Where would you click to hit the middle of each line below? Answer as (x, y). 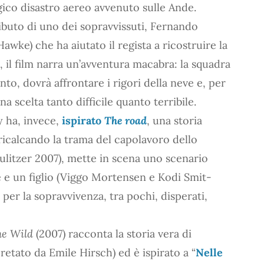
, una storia (174, 120)
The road (126, 120)
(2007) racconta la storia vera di (112, 233)
